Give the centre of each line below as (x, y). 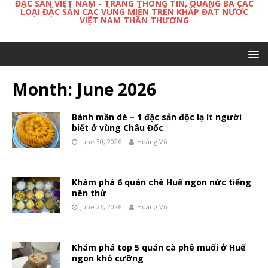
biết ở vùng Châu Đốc (118, 128)
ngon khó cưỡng (108, 258)
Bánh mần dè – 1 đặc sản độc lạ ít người (157, 117)
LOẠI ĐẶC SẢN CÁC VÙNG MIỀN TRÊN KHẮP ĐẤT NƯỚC (134, 12)
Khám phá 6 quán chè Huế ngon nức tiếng (162, 182)
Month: (44, 89)
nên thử (89, 193)
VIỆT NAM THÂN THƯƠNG (134, 20)
